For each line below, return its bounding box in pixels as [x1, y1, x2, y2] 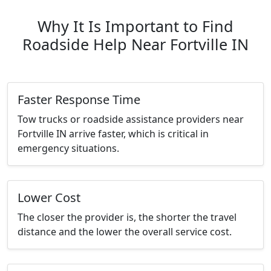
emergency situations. [18, 142, 119, 155]
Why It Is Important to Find [38, 16, 233, 37]
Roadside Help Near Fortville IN [22, 34, 249, 55]
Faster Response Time [18, 91, 140, 108]
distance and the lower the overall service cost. [18, 225, 232, 239]
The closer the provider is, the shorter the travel [18, 211, 237, 224]
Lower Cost [18, 189, 80, 206]
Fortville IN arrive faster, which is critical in [18, 127, 209, 141]
